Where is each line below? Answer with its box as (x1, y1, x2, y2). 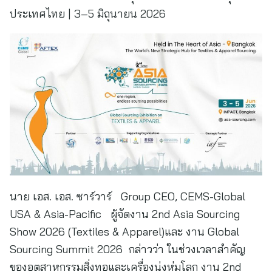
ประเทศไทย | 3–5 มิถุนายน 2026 (10, 7, 166, 21)
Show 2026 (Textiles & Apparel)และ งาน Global (10, 225, 239, 239)
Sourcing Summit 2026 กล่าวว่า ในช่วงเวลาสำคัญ (10, 242, 245, 256)
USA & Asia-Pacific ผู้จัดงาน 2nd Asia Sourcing (10, 207, 240, 221)
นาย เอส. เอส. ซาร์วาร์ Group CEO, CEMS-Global (10, 189, 245, 203)
